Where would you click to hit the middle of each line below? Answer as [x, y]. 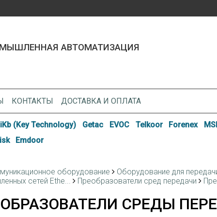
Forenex [183, 125]
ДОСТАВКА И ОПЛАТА [101, 101]
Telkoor [149, 125]
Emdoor [30, 140]
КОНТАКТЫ [32, 101]
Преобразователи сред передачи [137, 181]
